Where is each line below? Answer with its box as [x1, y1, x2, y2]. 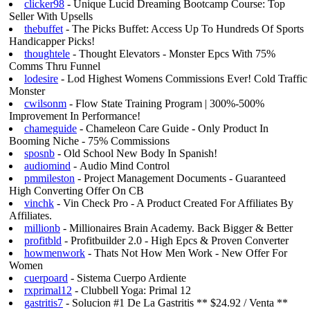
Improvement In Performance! [9, 110, 140, 122]
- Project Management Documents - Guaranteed [75, 172, 286, 184]
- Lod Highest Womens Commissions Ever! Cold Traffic [58, 73, 307, 84]
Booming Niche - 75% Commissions [9, 135, 170, 147]
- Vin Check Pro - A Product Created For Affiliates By [54, 197, 293, 209]
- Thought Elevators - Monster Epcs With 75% [70, 48, 275, 60]
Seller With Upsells [9, 10, 93, 22]
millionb [24, 222, 60, 234]
